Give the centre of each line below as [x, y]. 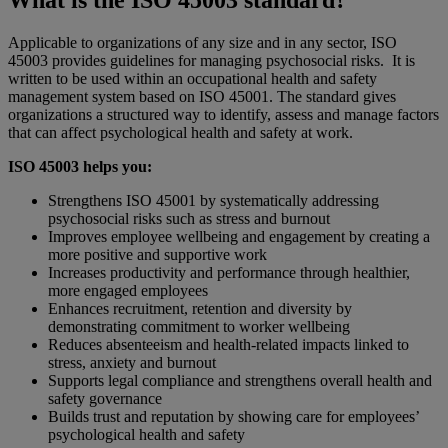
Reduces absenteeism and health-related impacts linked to [228, 345]
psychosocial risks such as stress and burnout [189, 219]
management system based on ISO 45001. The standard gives [202, 97]
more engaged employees [128, 291]
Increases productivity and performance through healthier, [229, 273]
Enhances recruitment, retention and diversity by [200, 309]
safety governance [105, 399]
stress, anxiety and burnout [132, 363]
